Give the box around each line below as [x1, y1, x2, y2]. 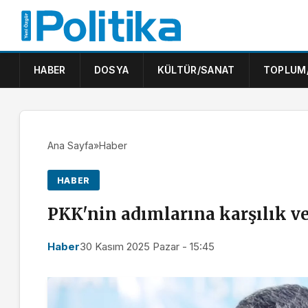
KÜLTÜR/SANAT [157, 64, 235, 76]
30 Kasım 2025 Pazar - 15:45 [80, 240, 214, 254]
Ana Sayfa [47, 140, 93, 151]
